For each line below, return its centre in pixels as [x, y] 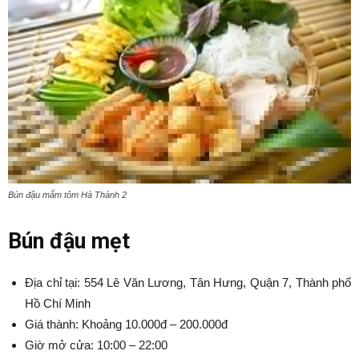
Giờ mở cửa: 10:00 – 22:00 [96, 345]
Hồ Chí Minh [58, 303]
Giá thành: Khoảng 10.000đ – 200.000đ [126, 324]
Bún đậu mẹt [69, 241]
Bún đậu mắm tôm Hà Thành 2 [67, 194]
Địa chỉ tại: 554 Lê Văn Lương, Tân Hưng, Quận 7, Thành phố [188, 282]
